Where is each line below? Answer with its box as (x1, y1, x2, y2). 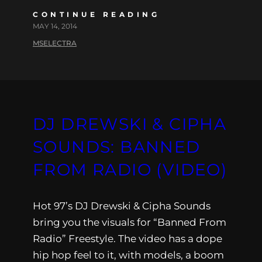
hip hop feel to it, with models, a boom (33, 249, 224, 261)
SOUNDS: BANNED (33, 136, 201, 157)
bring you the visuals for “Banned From (33, 216, 226, 228)
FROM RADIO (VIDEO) (33, 159, 227, 180)
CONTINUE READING (33, 9, 160, 19)
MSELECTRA (33, 38, 77, 47)
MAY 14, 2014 (33, 21, 77, 30)
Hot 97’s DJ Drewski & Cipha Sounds (33, 199, 211, 212)
